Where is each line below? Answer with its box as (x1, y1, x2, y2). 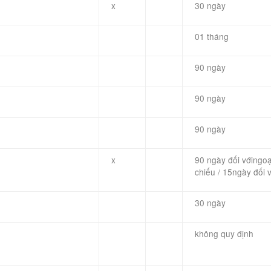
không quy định (195, 227, 253, 240)
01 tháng (195, 30, 229, 42)
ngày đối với (207, 154, 253, 166)
